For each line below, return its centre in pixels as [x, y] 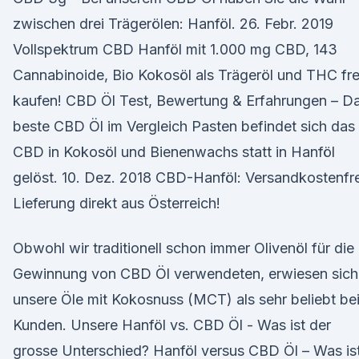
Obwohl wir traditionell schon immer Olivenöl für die [184, 248]
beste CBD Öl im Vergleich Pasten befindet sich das [184, 126]
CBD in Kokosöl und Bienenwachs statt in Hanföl [174, 152]
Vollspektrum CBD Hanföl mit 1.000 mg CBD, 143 [175, 49]
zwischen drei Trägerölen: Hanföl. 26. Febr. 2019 [173, 24]
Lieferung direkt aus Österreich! [117, 203]
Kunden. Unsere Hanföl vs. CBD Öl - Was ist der [172, 325]
